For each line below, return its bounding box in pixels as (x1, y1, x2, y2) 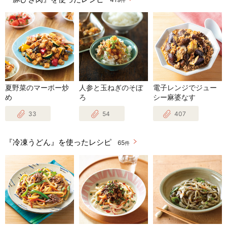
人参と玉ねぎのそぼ (79, 83, 143, 92)
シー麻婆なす (153, 93, 196, 102)
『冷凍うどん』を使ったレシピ (5, 138, 111, 146)
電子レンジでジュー (153, 83, 217, 92)
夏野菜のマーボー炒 (5, 83, 69, 92)
